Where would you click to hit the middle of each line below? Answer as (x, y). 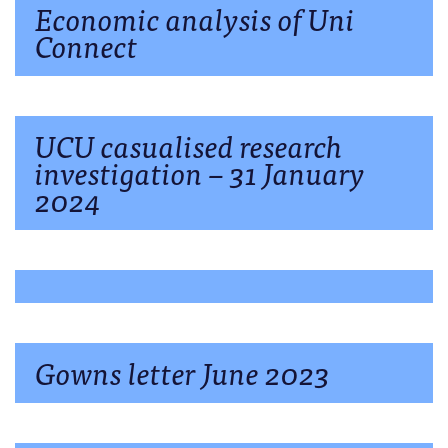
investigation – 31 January (200, 171)
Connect (86, 44)
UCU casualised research (189, 144)
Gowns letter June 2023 (182, 371)
